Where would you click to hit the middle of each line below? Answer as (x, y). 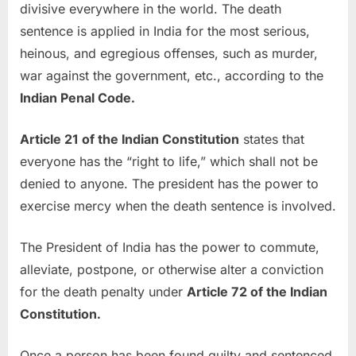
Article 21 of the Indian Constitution (130, 139)
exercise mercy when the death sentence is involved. (178, 205)
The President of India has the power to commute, (170, 247)
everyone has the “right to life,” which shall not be (169, 161)
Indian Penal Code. (77, 97)
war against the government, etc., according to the (172, 75)
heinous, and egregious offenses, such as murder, (169, 53)
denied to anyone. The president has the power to (169, 183)
